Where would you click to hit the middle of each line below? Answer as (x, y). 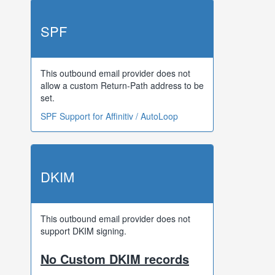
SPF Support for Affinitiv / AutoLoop (109, 116)
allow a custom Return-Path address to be (122, 85)
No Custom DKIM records (115, 259)
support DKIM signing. (83, 231)
